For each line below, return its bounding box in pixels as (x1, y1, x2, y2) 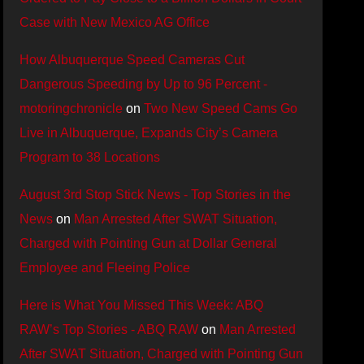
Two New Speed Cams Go (144, 102, 298, 116)
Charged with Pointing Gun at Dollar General (19, 236, 278, 251)
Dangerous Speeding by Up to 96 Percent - (19, 77, 268, 92)
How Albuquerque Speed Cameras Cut (19, 53, 245, 67)
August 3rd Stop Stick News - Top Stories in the (19, 188, 292, 202)
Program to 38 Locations (19, 150, 161, 165)
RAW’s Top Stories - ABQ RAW (19, 323, 199, 337)
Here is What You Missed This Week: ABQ (19, 298, 264, 313)
